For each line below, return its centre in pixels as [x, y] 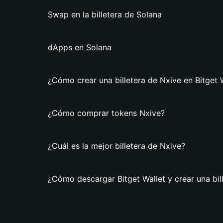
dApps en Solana [80, 47]
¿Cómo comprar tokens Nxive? [106, 113]
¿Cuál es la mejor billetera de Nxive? [116, 146]
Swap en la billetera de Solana [105, 14]
